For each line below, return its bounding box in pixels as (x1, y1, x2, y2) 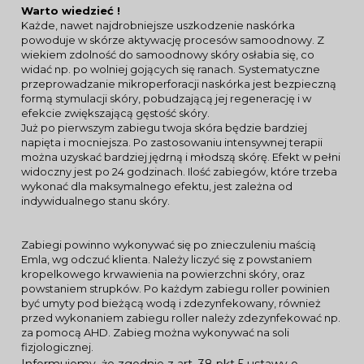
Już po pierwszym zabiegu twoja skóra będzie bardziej (21, 121, 307, 134)
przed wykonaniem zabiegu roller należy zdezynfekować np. (21, 311, 340, 324)
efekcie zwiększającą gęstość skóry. (21, 106, 210, 119)
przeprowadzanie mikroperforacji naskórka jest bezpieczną (21, 77, 336, 90)
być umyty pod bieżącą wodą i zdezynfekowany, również (21, 297, 321, 310)
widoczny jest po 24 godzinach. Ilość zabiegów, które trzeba (21, 165, 337, 178)
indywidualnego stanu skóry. (21, 194, 170, 207)
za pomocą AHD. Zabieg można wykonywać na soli (21, 326, 289, 339)
